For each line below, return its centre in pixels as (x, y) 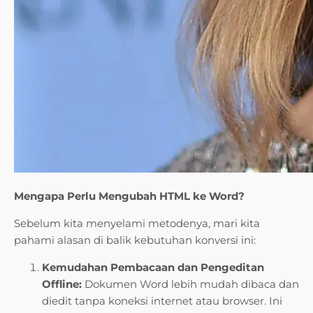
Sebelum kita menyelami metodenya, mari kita (137, 224)
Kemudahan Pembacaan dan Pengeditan (153, 268)
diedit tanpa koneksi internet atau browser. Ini (162, 301)
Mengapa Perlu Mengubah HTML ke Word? (129, 196)
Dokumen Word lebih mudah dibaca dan (190, 284)
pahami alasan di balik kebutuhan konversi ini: (135, 240)
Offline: (62, 284)
